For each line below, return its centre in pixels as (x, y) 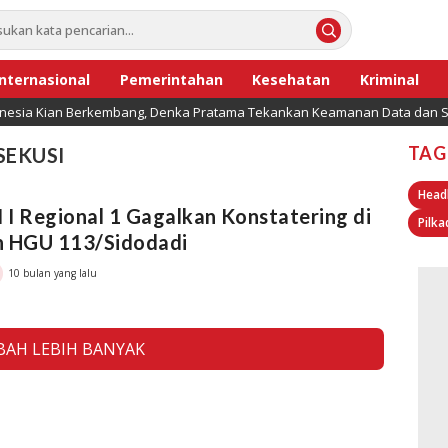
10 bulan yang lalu (52, 272)
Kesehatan (291, 79)
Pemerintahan (171, 79)
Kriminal (390, 79)
